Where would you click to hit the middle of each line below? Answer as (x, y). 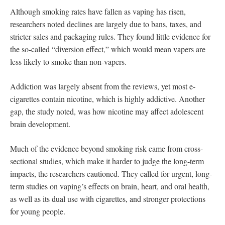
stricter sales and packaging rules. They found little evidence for (110, 36)
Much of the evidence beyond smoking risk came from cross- (106, 148)
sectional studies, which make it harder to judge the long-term (107, 161)
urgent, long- (192, 173)
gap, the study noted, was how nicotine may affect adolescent (107, 111)
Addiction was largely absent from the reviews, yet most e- (103, 86)
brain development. (40, 124)
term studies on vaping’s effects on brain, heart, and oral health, (110, 186)
